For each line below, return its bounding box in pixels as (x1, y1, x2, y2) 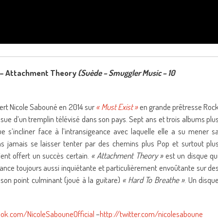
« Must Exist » (96, 102, 138, 112)
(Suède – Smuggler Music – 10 (78, 68, 175, 78)
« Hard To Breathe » (122, 175, 185, 185)
